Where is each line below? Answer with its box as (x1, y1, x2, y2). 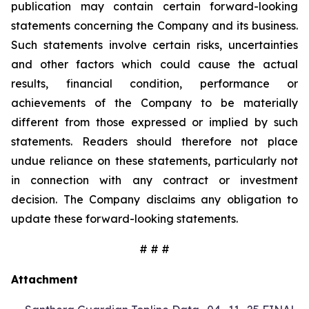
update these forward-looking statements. (11, 212, 238, 226)
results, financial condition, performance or (11, 77, 298, 90)
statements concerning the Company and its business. (11, 19, 298, 32)
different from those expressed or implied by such (11, 115, 298, 129)
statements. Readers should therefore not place (11, 134, 298, 148)
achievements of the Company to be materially (11, 96, 298, 110)
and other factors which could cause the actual (11, 57, 298, 71)
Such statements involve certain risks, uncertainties (11, 38, 298, 52)
